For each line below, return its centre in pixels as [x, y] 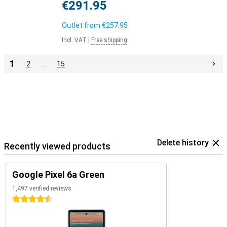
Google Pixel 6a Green [58, 175]
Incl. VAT [74, 40]
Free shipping [109, 40]
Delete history [183, 143]
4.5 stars [27, 199]
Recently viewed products [57, 146]
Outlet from [82, 25]
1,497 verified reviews [42, 188]
